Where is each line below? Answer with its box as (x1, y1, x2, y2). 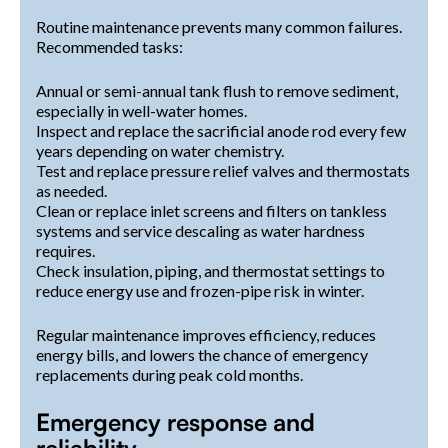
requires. (36, 241, 95, 261)
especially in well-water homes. (36, 101, 247, 121)
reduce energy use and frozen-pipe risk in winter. (36, 281, 364, 301)
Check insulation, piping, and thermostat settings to (36, 261, 385, 281)
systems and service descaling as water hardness (36, 221, 365, 241)
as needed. (36, 181, 107, 201)
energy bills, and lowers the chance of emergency (36, 345, 368, 365)
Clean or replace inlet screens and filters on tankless (36, 201, 387, 221)
